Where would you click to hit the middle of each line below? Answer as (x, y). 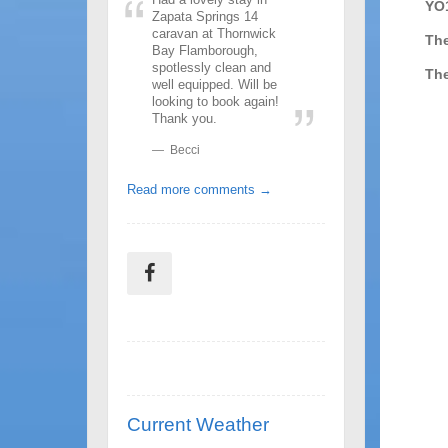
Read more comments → (199, 189)
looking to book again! (215, 101)
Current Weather (198, 424)
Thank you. (184, 118)
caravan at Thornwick (214, 33)
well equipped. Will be (214, 84)
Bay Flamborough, (205, 50)
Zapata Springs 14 (205, 16)
